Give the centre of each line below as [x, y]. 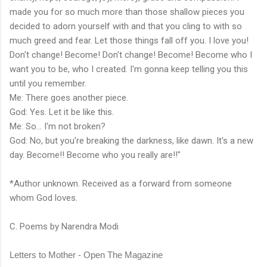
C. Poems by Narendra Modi [64, 226]
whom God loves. [44, 198]
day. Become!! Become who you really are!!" [95, 155]
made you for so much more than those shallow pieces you [127, 12]
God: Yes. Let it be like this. [62, 112]
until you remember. [48, 83]
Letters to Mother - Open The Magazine [86, 254]
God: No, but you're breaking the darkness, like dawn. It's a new [131, 140]
